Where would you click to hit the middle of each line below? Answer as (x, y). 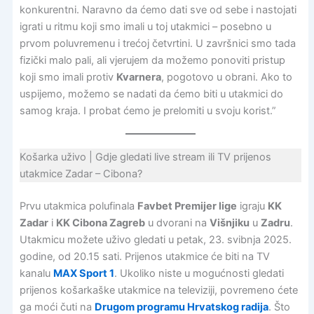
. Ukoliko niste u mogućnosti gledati (199, 273)
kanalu (36, 273)
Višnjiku (229, 223)
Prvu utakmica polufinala (78, 206)
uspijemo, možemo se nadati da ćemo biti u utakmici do (151, 94)
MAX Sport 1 (83, 273)
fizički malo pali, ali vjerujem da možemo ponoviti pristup (152, 61)
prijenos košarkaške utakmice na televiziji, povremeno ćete (158, 290)
